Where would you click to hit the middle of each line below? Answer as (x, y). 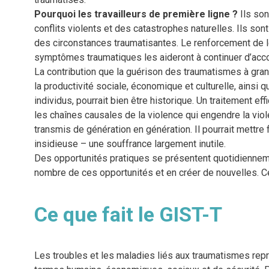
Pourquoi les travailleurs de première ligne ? (136, 14)
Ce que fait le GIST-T (128, 215)
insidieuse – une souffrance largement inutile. (130, 144)
